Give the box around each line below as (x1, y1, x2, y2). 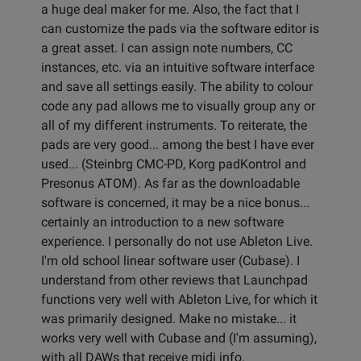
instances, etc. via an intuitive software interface (41, 60, 314, 76)
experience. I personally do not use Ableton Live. (41, 234, 313, 250)
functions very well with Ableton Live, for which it (41, 292, 317, 308)
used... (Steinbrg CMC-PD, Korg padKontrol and (41, 156, 306, 172)
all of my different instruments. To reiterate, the (41, 118, 307, 134)
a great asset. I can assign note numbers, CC (41, 40, 293, 56)
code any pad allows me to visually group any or (41, 98, 315, 114)
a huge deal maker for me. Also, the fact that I (41, 2, 299, 18)
